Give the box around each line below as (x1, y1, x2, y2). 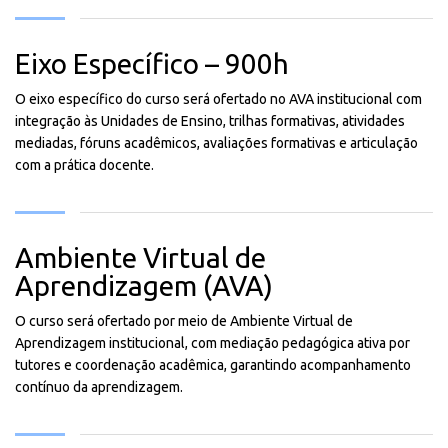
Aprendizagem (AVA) (15, 270, 273, 301)
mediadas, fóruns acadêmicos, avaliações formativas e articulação (15, 135, 418, 151)
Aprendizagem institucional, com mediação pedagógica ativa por (15, 335, 410, 351)
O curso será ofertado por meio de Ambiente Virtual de (15, 313, 353, 329)
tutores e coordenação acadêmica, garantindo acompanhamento (15, 357, 411, 373)
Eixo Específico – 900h (15, 48, 289, 79)
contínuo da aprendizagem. (15, 379, 183, 395)
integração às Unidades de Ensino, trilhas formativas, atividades (15, 113, 405, 129)
